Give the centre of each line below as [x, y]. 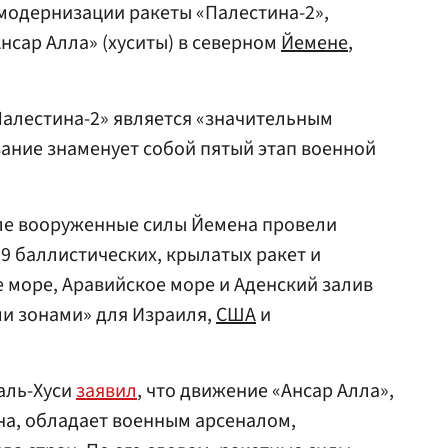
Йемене [314, 43]
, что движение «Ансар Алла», [265, 391]
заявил [106, 391]
